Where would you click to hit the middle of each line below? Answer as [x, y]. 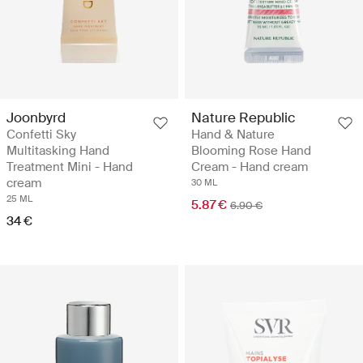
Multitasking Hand [58, 151]
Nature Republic [243, 118]
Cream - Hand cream [250, 167]
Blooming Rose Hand [251, 151]
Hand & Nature [233, 135]
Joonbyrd [36, 118]
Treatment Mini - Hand [70, 167]
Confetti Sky [41, 135]
